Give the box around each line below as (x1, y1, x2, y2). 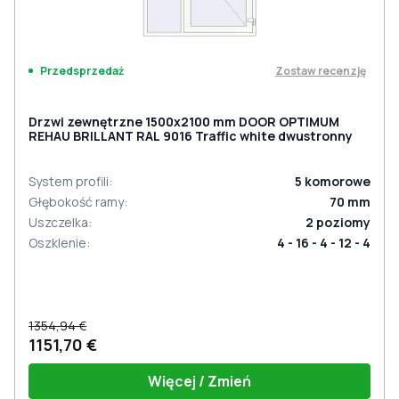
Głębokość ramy (28, 193, 124, 210)
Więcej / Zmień (148, 371, 251, 391)
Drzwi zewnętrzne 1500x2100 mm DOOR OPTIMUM (28, 113, 339, 130)
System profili (28, 173, 109, 190)
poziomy (316, 214, 370, 231)
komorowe (305, 173, 370, 190)
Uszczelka (28, 214, 88, 231)
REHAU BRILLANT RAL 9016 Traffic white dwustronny (28, 127, 353, 144)
